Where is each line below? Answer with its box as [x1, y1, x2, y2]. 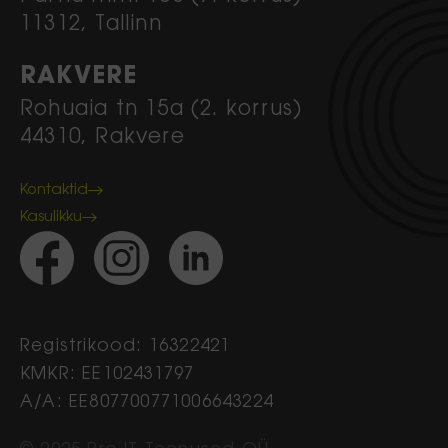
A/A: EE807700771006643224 [20, 394, 273, 412]
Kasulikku [20, 209, 82, 225]
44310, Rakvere [20, 128, 185, 148]
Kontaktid [20, 182, 88, 198]
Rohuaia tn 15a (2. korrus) [20, 100, 303, 120]
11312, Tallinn [20, 15, 162, 35]
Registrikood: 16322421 [20, 338, 231, 356]
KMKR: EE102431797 [20, 366, 195, 384]
